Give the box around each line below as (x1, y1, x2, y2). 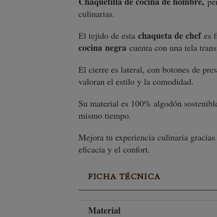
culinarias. (78, 8, 118, 19)
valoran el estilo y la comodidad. (78, 76, 197, 87)
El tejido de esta (78, 30, 135, 41)
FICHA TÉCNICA (88, 172, 161, 182)
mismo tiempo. (78, 109, 134, 121)
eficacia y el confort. (78, 143, 153, 155)
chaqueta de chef (135, 29, 201, 42)
